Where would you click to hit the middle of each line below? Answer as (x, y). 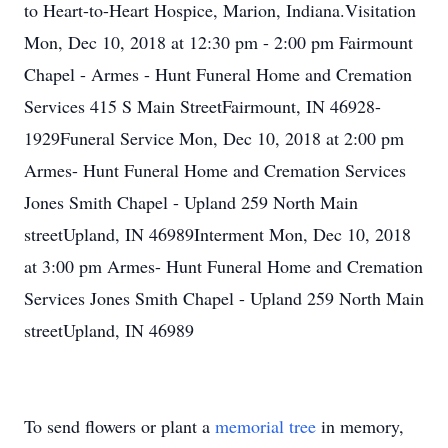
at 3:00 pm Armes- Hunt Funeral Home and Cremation (223, 266)
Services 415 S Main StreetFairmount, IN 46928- (202, 106)
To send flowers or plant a (119, 426)
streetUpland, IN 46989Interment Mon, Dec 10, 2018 (217, 234)
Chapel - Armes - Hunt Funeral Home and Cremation (218, 74)
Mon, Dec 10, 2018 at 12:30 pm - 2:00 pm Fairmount (218, 42)
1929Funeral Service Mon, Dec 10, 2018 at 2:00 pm (214, 138)
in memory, (360, 426)
